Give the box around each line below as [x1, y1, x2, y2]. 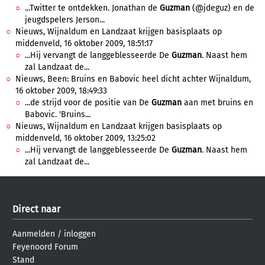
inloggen [64, 229, 96, 239]
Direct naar [12, 203, 60, 215]
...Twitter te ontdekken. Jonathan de [25, 3, 160, 13]
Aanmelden [12, 229, 55, 239]
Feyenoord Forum [12, 242, 78, 252]
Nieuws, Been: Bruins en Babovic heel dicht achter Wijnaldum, [15, 74, 251, 84]
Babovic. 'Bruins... [25, 109, 91, 119]
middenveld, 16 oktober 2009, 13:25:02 [15, 133, 156, 143]
